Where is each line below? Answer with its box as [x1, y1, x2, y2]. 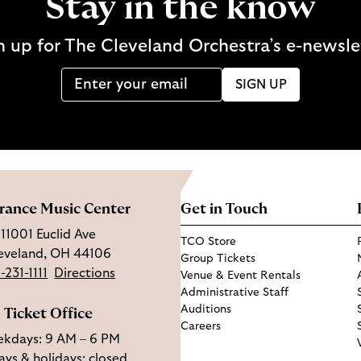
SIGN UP [235, 78, 287, 91]
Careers [180, 321, 221, 332]
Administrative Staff [180, 287, 288, 298]
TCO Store [180, 236, 236, 247]
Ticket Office [3, 307, 93, 322]
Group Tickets [180, 253, 255, 264]
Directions [54, 267, 116, 280]
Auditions [180, 304, 231, 315]
